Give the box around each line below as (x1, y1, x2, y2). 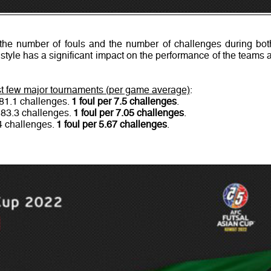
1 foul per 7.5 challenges (71, 96, 177, 108)
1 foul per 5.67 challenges (56, 119, 167, 131)
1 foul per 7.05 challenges (73, 107, 184, 119)
